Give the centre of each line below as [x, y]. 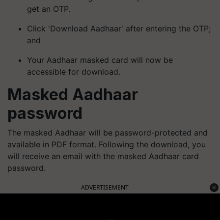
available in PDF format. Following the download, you [107, 144]
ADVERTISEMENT [105, 187]
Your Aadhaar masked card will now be [100, 60]
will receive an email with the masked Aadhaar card [103, 156]
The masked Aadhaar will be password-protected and [108, 133]
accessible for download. [74, 72]
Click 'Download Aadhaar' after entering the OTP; [119, 28]
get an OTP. [49, 9]
